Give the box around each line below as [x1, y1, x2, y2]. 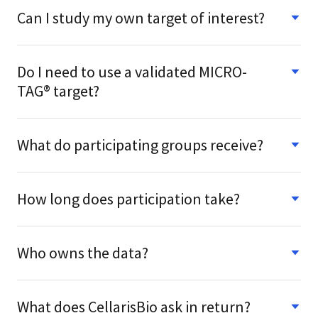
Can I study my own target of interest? [17, 7, 265, 28]
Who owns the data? [17, 242, 148, 263]
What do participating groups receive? [17, 134, 263, 155]
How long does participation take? [17, 188, 240, 209]
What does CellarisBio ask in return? [17, 296, 251, 317]
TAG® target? [17, 80, 99, 101]
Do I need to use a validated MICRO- [17, 61, 247, 82]
